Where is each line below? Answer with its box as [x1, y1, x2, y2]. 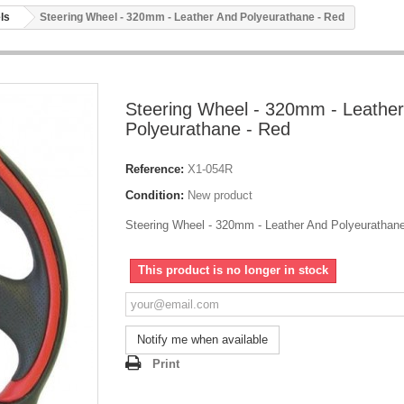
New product [188, 188, 252, 202]
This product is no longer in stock [138, 263, 328, 277]
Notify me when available [137, 333, 268, 346]
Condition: [125, 188, 184, 202]
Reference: [125, 162, 184, 176]
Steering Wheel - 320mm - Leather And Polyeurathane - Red [40, 11, 344, 23]
